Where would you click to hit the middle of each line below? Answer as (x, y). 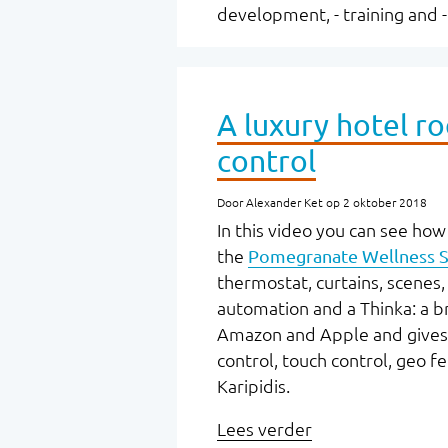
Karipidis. (253, 386)
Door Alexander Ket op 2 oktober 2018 (322, 203)
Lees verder (264, 429)
